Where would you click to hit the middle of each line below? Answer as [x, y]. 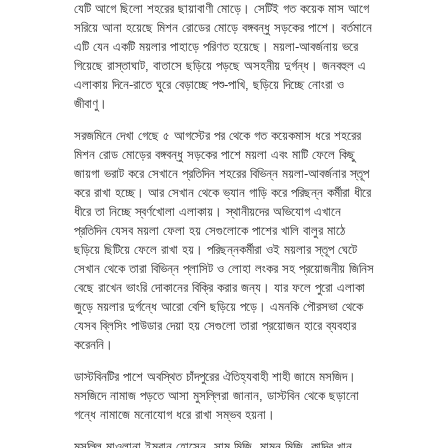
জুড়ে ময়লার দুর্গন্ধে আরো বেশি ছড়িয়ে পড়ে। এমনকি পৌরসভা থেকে [218, 306]
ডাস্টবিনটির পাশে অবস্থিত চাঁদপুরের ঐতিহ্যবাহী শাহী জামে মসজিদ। [215, 376]
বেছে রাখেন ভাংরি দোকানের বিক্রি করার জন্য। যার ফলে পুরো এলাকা [219, 287]
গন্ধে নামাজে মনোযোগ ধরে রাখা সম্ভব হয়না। [174, 414]
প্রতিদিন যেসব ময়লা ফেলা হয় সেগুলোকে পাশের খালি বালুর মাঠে [209, 230]
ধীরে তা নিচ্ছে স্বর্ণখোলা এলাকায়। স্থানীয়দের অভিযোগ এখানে [207, 211]
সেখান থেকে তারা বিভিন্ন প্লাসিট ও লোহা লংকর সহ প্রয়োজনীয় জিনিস [224, 268]
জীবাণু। [90, 103]
